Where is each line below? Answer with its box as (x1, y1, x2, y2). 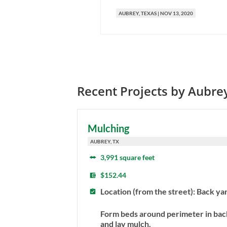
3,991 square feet (100, 153, 155, 162)
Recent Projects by (77, 83, 188, 100)
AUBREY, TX (90, 138, 119, 145)
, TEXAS (139, 10, 157, 17)
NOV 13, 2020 (160, 10, 193, 17)
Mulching (88, 122, 129, 135)
